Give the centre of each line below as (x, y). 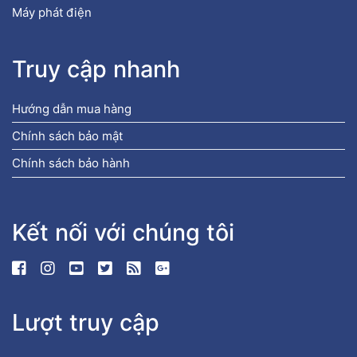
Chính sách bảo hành (71, 163)
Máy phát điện (52, 12)
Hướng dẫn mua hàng (72, 108)
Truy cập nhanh (96, 69)
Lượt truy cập (86, 323)
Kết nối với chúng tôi (123, 232)
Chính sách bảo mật (67, 136)
